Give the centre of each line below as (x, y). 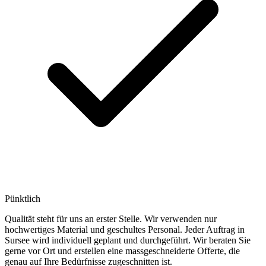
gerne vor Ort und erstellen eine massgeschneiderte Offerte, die (122, 251)
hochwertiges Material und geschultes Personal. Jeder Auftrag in (125, 229)
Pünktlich (23, 198)
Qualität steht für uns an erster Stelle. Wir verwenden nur (111, 218)
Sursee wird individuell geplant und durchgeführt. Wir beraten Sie (128, 240)
